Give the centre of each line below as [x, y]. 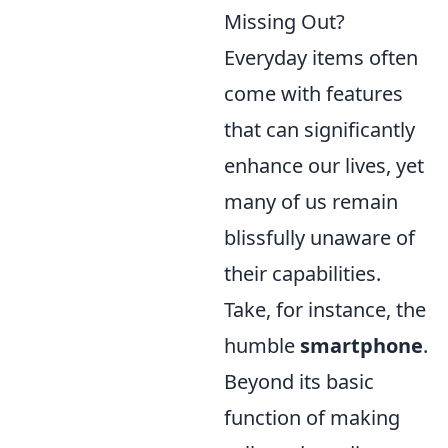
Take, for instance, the [325, 309]
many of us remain [311, 201]
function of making [312, 417]
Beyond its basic [299, 381]
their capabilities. [302, 273]
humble [262, 345]
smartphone [361, 345]
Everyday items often [321, 57]
